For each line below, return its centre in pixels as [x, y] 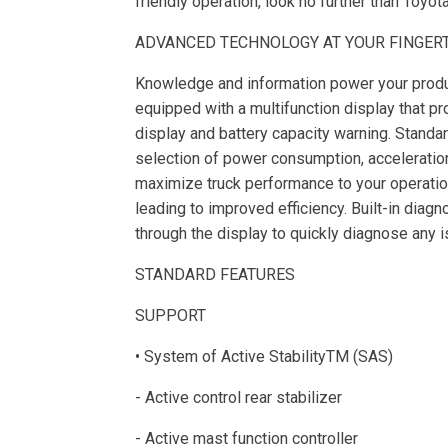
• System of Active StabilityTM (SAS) [263, 356]
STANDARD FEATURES [214, 274]
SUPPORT [170, 315]
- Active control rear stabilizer [238, 397]
